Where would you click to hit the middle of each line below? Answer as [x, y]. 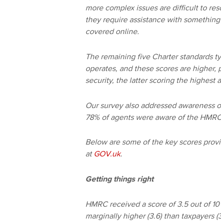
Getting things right [119, 179]
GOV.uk [107, 154]
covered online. [112, 32]
